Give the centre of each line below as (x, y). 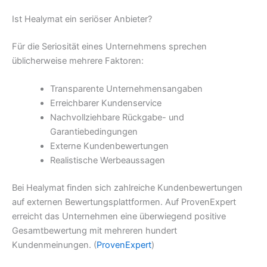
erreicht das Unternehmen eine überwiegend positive (119, 217)
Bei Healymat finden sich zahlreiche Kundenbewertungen (127, 188)
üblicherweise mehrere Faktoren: (78, 60)
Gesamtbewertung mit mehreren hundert (94, 231)
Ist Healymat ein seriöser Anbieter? (82, 19)
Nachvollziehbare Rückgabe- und (117, 118)
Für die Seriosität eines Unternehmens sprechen (109, 46)
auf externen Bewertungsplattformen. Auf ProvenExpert (124, 202)
